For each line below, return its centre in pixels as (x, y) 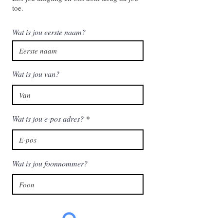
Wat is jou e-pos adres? (48, 118)
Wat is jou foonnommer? (50, 163)
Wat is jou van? (36, 74)
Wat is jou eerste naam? (49, 32)
